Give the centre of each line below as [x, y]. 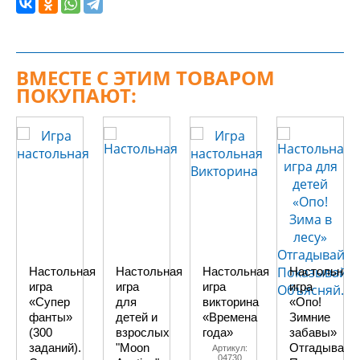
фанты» [51, 317]
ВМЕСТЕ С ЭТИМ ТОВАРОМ [145, 78]
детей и [137, 317]
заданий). [55, 348]
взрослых [143, 332]
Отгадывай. [321, 348]
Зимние [310, 317]
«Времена [230, 317]
